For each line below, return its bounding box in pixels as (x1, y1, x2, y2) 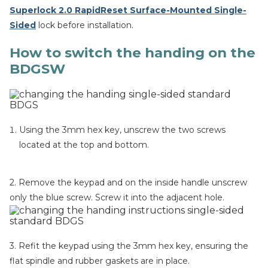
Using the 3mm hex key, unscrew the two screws (19, 124, 226, 135)
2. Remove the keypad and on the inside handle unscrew (10, 177, 247, 188)
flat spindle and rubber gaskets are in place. (10, 255, 190, 266)
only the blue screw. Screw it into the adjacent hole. (10, 192, 224, 203)
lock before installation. (36, 20, 133, 31)
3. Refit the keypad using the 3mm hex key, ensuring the (10, 240, 248, 251)
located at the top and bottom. (19, 139, 149, 150)
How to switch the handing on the (10, 44, 255, 61)
